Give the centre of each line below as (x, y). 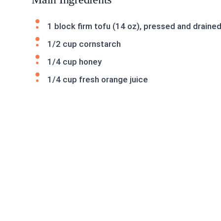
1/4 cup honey (74, 62)
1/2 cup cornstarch (84, 44)
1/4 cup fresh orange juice (98, 79)
